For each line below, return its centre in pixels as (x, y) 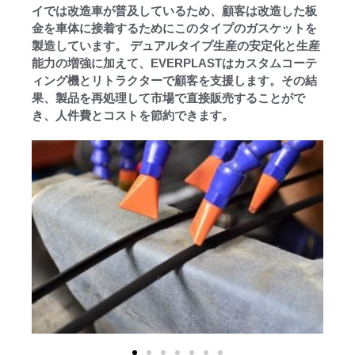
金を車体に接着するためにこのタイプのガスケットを (174, 29)
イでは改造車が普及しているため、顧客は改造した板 (174, 11)
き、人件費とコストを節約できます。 (133, 116)
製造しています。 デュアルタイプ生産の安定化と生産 (176, 46)
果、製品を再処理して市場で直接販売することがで (168, 98)
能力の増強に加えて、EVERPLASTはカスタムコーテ (174, 63)
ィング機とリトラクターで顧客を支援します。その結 (174, 81)
